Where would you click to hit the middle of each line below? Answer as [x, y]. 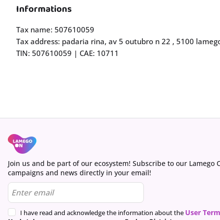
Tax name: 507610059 [55, 29]
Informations [44, 9]
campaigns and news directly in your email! [80, 173]
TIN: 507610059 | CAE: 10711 [68, 53]
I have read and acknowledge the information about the [103, 213]
